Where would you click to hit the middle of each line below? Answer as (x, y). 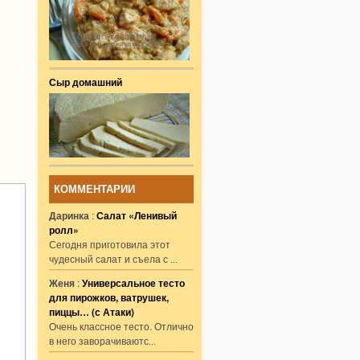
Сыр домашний (86, 82)
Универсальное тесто (133, 283)
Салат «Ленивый (137, 215)
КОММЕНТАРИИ (94, 189)
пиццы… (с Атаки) (92, 312)
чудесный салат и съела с (110, 258)
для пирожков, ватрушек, (109, 297)
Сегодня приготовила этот (110, 244)
